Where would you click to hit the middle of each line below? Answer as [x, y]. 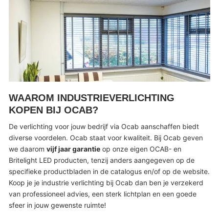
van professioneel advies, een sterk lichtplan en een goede [102, 194]
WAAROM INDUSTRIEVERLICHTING [91, 98]
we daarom [27, 149]
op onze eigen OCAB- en [141, 149]
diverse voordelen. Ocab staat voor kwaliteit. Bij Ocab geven [106, 138]
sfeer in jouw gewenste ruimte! [57, 205]
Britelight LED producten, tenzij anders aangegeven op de [101, 160]
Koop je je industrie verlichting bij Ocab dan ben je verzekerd [106, 183]
